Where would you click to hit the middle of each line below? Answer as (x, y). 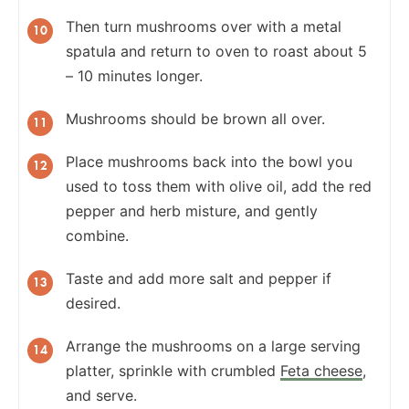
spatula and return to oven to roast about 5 (216, 51)
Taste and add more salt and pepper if (199, 278)
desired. (93, 303)
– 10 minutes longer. (134, 75)
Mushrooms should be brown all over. (195, 118)
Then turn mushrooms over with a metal (204, 26)
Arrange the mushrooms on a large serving (213, 346)
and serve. (101, 395)
